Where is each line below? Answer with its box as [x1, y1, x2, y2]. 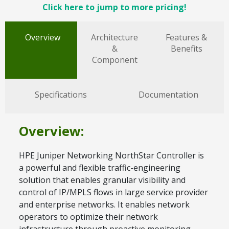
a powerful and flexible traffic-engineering [19, 162, 180, 173]
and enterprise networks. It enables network [19, 198, 190, 210]
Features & [166, 32, 208, 43]
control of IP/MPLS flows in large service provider [19, 186, 208, 198]
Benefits [170, 43, 202, 55]
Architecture [91, 32, 138, 43]
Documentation [139, 89, 198, 101]
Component [91, 54, 138, 66]
